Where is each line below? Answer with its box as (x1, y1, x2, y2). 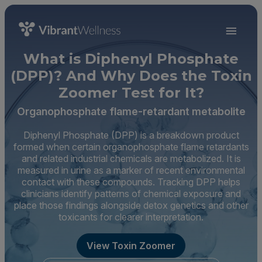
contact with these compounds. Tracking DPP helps (22, 176, 240, 188)
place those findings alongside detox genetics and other (13, 199, 249, 211)
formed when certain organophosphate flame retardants (13, 141, 249, 153)
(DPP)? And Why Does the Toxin (10, 67, 252, 84)
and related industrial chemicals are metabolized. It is (21, 153, 241, 164)
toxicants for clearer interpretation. (58, 211, 204, 223)
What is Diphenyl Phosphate (23, 50, 239, 67)
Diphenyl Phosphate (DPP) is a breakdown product (23, 129, 239, 141)
